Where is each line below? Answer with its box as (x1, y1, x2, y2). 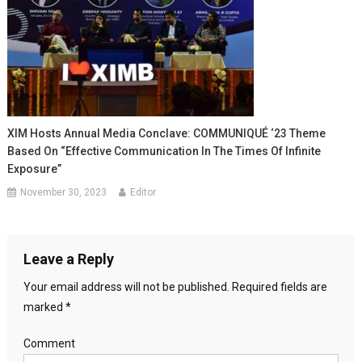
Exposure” (7, 162, 62, 176)
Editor (130, 187, 157, 199)
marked (23, 301, 65, 314)
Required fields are (229, 280, 327, 294)
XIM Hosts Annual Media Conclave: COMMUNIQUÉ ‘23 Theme (7, 127, 326, 141)
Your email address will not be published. (23, 280, 229, 294)
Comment (23, 337, 75, 351)
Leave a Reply (23, 250, 114, 268)
